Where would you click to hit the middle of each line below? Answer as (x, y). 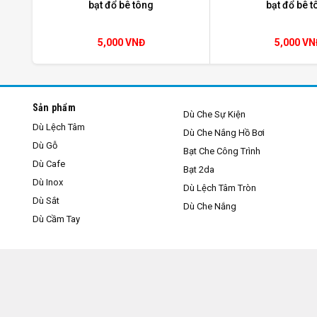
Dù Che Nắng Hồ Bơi (224, 132)
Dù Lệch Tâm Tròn (220, 188)
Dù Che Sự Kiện (215, 114)
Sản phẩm (54, 107)
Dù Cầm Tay (56, 219)
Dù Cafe (48, 163)
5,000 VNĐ (121, 42)
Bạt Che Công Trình (222, 151)
